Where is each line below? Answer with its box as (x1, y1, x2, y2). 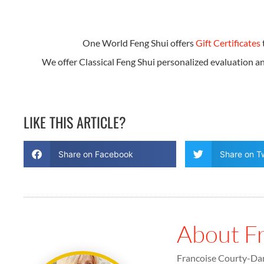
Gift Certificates (196, 37, 261, 48)
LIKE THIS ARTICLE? (24, 111, 126, 133)
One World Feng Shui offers (82, 37, 196, 48)
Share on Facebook (58, 149, 133, 160)
